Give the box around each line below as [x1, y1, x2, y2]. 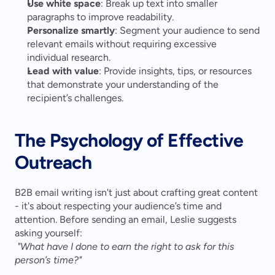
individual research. [27, 52, 110, 63]
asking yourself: [15, 227, 82, 239]
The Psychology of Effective [15, 129, 244, 152]
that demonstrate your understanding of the [27, 79, 219, 90]
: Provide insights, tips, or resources [99, 65, 252, 77]
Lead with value [27, 65, 99, 77]
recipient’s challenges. [27, 92, 123, 104]
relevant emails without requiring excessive [27, 38, 217, 50]
